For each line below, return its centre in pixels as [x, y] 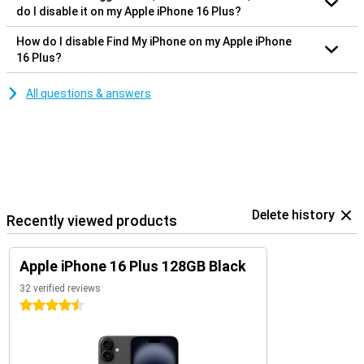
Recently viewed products [92, 220]
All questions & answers [89, 93]
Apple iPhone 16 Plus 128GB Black [133, 266]
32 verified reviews [60, 288]
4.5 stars [43, 305]
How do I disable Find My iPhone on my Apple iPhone [154, 41]
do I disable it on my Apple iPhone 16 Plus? [129, 11]
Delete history [293, 214]
